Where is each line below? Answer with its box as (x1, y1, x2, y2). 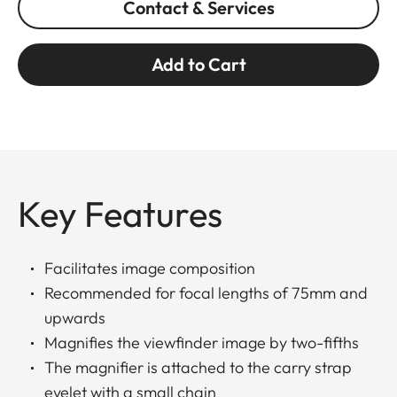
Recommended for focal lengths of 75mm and (44, 283, 368, 304)
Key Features (18, 191, 222, 237)
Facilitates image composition (44, 258, 255, 279)
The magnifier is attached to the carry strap (44, 357, 352, 378)
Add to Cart (151, 53, 246, 76)
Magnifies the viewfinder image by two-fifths (44, 332, 359, 354)
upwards (44, 307, 105, 329)
